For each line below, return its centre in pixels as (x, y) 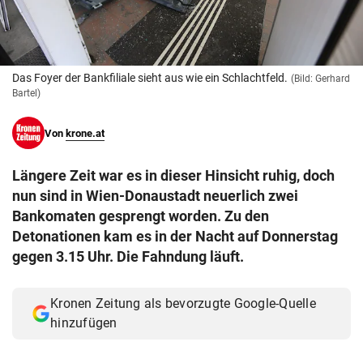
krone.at (85, 134)
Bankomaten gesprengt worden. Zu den (141, 216)
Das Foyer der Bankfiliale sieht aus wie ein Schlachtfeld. (150, 78)
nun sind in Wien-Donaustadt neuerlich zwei (155, 196)
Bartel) (26, 94)
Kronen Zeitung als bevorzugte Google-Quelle (183, 304)
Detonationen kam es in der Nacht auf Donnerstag (175, 237)
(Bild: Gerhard (320, 79)
